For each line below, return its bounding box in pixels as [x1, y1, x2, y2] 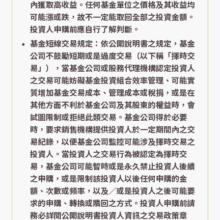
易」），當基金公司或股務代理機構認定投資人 [30, 64, 195, 73]
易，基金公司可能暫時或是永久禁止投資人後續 [30, 162, 195, 171]
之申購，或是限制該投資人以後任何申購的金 [30, 174, 187, 183]
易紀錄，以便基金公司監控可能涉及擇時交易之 [30, 137, 195, 146]
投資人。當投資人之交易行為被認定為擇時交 [30, 150, 187, 159]
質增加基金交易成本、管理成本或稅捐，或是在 [30, 88, 195, 97]
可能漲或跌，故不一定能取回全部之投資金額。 [30, 13, 195, 22]
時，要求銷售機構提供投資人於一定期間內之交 [30, 125, 195, 134]
